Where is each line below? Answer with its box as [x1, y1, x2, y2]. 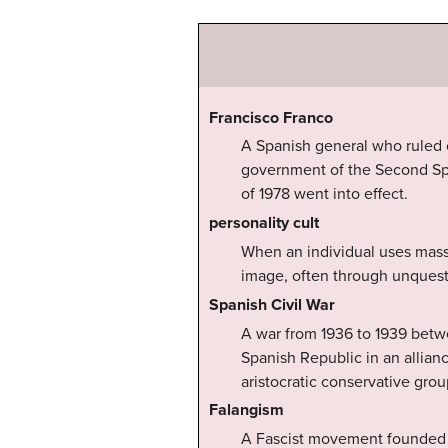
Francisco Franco [209, 107, 333, 128]
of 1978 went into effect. [241, 184, 408, 205]
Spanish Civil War [209, 294, 335, 315]
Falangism [209, 400, 284, 421]
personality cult [209, 213, 319, 234]
